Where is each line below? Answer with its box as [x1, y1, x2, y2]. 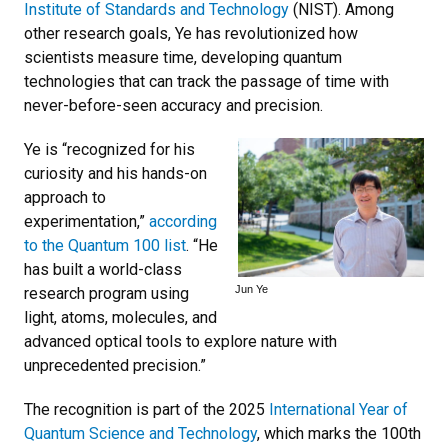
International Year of [269, 399, 408, 419]
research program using [24, 283, 189, 303]
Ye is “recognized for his [24, 139, 195, 159]
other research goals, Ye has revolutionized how [24, 23, 358, 43]
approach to [24, 187, 106, 207]
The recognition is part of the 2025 [24, 399, 269, 419]
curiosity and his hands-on [24, 163, 207, 183]
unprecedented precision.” [24, 355, 206, 375]
